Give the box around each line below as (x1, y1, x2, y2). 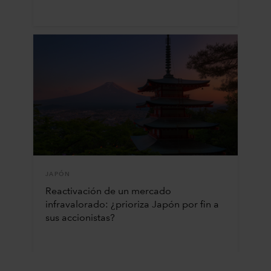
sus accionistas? (45, 213, 115, 223)
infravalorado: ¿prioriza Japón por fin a (45, 200, 219, 210)
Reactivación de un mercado (45, 186, 171, 197)
